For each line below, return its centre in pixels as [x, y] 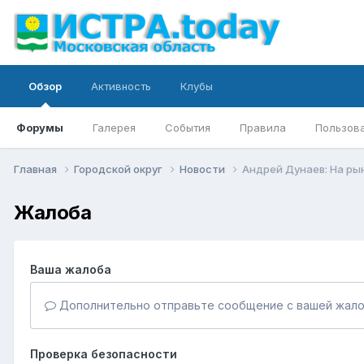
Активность [121, 86]
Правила [263, 128]
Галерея [114, 128]
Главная [37, 169]
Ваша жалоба [71, 269]
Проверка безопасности [104, 353]
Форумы [40, 128]
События [188, 128]
